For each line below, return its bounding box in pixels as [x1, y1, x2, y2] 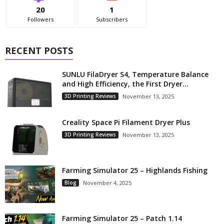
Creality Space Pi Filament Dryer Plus [62, 117, 190, 127]
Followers [27, 15, 54, 23]
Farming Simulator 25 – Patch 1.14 [62, 213, 182, 223]
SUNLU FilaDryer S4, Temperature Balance [62, 69, 208, 79]
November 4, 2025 [83, 179, 131, 186]
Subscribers [96, 15, 128, 23]
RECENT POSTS [5, 44, 73, 56]
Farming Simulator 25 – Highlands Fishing [62, 165, 207, 175]
